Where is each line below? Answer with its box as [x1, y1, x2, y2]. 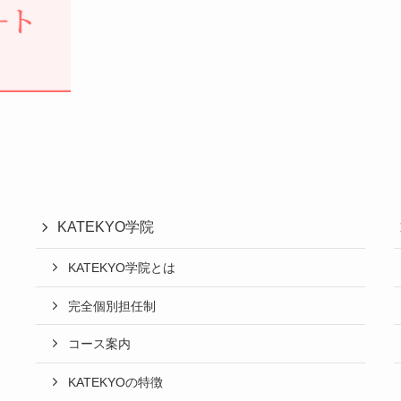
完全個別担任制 [68, 298, 156, 313]
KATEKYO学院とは [68, 260, 175, 275]
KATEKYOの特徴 [68, 374, 163, 389]
